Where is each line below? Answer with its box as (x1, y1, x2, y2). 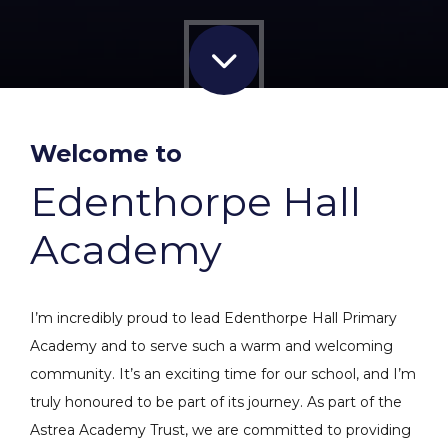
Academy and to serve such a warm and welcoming (30, 336, 393, 355)
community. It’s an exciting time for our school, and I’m (30, 364, 416, 383)
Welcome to (30, 138, 182, 168)
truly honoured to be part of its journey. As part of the (30, 392, 402, 411)
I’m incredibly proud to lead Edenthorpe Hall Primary (30, 308, 397, 327)
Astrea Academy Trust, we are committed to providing (30, 420, 411, 439)
